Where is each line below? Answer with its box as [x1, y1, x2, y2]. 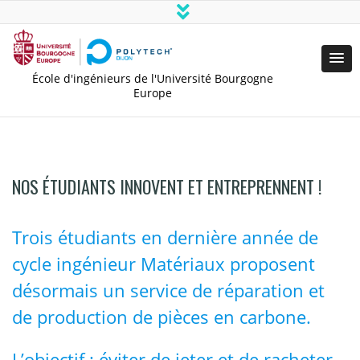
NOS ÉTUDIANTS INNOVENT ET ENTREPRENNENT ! [12, 174, 321, 199]
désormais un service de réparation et [12, 278, 325, 302]
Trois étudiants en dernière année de [12, 225, 318, 249]
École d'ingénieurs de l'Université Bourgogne [32, 71, 273, 86]
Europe [133, 85, 172, 100]
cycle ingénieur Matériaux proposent [12, 252, 315, 276]
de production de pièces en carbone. [12, 305, 311, 329]
